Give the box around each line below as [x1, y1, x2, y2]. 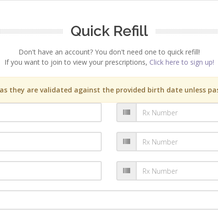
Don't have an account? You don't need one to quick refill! [18, 47, 200, 56]
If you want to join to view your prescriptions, [4, 57, 149, 67]
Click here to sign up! [149, 57, 214, 67]
